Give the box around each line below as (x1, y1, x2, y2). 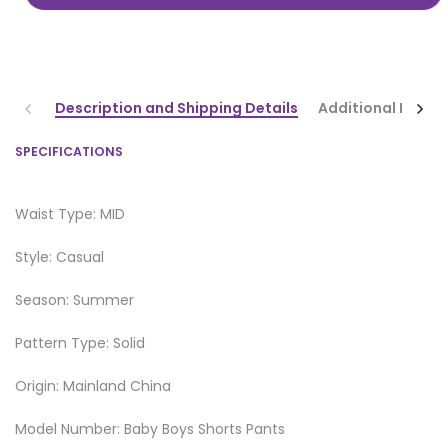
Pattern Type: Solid (15, 332, 145, 353)
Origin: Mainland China (15, 375, 171, 396)
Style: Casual (15, 246, 104, 267)
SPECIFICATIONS (15, 142, 123, 160)
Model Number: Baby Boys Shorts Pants (15, 418, 285, 439)
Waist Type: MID (15, 203, 125, 224)
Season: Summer (15, 289, 134, 310)
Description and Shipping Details (55, 97, 298, 118)
